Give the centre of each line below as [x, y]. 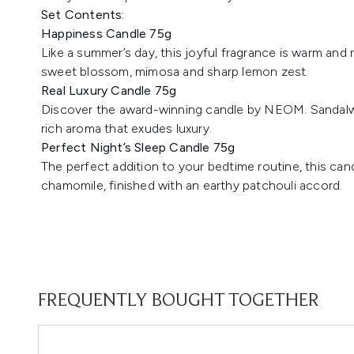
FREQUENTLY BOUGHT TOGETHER [179, 301]
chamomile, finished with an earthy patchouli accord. [192, 185]
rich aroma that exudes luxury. [126, 128]
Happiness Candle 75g [106, 34]
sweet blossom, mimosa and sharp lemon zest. [175, 72]
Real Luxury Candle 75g [109, 90]
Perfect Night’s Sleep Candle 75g [138, 147]
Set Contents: [163, 15]
